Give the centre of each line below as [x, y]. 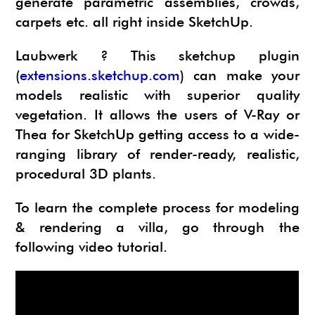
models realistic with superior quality [157, 95]
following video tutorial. [92, 247]
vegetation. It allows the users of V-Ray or [157, 115]
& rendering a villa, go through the [157, 227]
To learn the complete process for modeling [157, 207]
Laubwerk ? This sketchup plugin [157, 56]
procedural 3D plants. [86, 174]
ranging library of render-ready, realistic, [157, 154]
